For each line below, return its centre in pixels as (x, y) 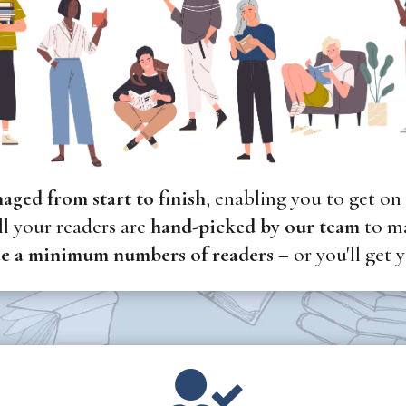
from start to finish (127, 198)
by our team (310, 226)
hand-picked (203, 226)
